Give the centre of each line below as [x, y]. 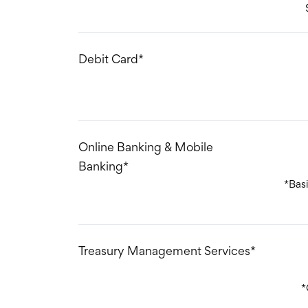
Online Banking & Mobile [146, 147]
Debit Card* [111, 59]
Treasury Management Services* [167, 251]
